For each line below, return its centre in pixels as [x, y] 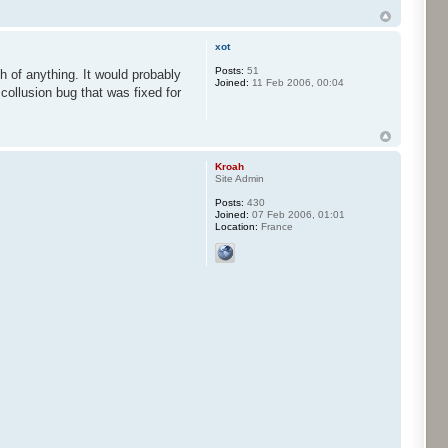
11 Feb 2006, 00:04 [296, 83]
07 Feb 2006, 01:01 [296, 215]
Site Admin [239, 179]
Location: [236, 227]
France [275, 227]
